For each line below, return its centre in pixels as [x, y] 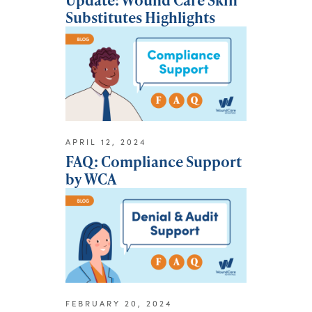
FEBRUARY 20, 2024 [119, 304]
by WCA [91, 179]
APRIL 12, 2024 [106, 142]
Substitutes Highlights [140, 17]
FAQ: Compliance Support [154, 162]
